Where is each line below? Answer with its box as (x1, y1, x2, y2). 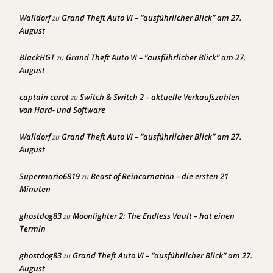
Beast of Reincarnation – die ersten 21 (91, 171, 229, 182)
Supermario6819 (19, 171, 80, 182)
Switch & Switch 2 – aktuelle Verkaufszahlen (80, 91, 240, 102)
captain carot (19, 91, 69, 102)
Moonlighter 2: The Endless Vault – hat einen (73, 210, 235, 221)
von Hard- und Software (19, 104, 105, 115)
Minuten (19, 183, 51, 194)
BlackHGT (19, 52, 55, 63)
